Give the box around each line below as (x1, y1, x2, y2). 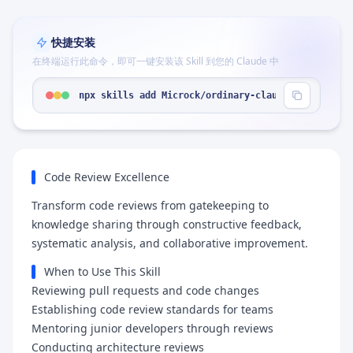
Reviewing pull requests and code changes (32, 283, 259, 298)
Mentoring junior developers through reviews (32, 321, 273, 336)
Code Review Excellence (44, 169, 169, 184)
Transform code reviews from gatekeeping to (32, 198, 269, 213)
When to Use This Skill (44, 264, 161, 279)
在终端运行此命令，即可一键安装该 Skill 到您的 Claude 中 (32, 54, 279, 68)
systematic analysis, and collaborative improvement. (32, 236, 308, 251)
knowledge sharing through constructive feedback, (32, 217, 302, 232)
